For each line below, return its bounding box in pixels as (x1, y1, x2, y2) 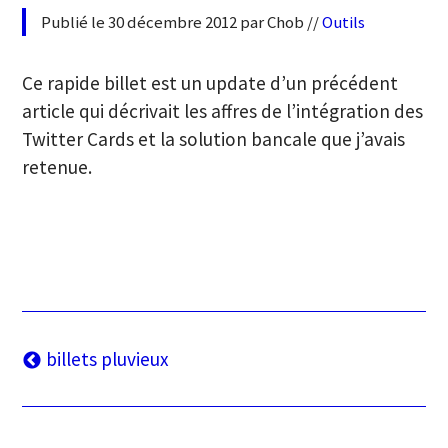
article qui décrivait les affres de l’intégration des (22, 98, 424, 123)
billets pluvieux (41, 346, 169, 371)
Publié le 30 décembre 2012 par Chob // (41, 11, 323, 34)
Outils (322, 11, 366, 34)
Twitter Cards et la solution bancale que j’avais (22, 126, 406, 151)
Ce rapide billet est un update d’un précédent (22, 70, 399, 95)
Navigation (21, 345, 133, 377)
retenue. (22, 154, 93, 179)
